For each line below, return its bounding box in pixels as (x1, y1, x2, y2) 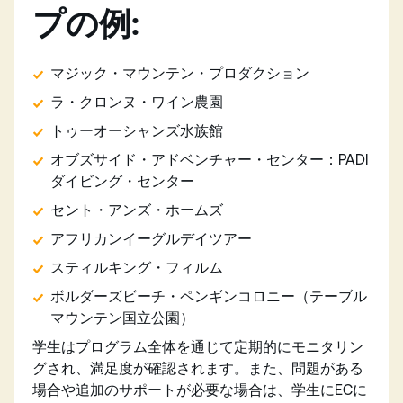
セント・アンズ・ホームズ (50, 201, 227, 219)
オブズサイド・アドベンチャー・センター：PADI (50, 150, 368, 168)
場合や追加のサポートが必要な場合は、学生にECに (32, 381, 367, 399)
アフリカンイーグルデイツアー (50, 229, 255, 247)
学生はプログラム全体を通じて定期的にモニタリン (32, 337, 363, 355)
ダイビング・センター (50, 172, 198, 190)
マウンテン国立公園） (50, 309, 198, 327)
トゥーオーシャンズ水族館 (50, 121, 227, 139)
